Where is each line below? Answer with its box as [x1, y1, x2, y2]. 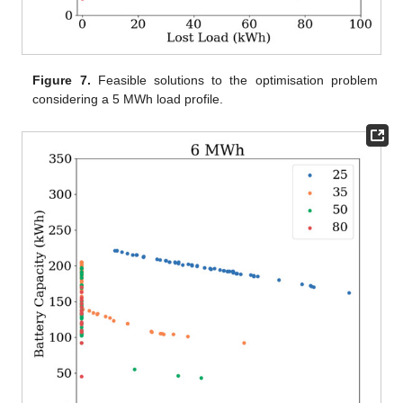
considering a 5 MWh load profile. [32, 91, 224, 106]
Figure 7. [32, 72, 91, 87]
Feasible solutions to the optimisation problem [90, 72, 378, 87]
